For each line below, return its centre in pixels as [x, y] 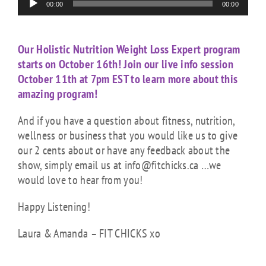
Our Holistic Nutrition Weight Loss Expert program [129, 49]
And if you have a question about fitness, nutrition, [126, 121]
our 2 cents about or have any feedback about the [124, 150]
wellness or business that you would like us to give [128, 135]
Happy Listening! [54, 207]
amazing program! [58, 94]
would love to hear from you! [80, 180]
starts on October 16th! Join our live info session [126, 64]
